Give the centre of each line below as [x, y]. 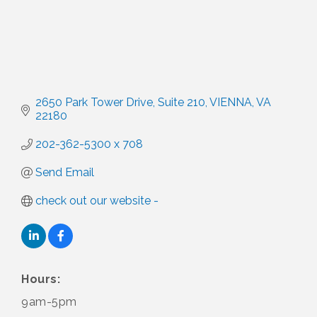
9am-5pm [49, 302]
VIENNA [231, 103]
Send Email [65, 173]
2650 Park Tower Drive [94, 103]
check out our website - [97, 201]
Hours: [41, 279]
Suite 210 [181, 103]
